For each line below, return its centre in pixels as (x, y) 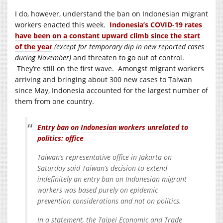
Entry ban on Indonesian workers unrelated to (113, 127)
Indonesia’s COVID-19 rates (156, 24)
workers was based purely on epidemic (98, 190)
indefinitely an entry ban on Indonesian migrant (112, 179)
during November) (43, 57)
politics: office (60, 138)
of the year (34, 46)
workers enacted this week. (62, 24)
